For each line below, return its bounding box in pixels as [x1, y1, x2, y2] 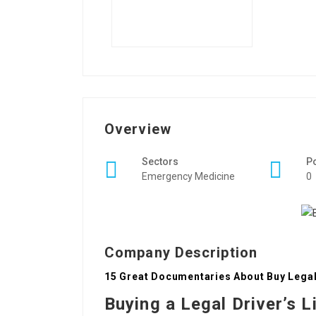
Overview [104, 121, 171, 138]
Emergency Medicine [142, 171, 235, 182]
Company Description [104, 244, 257, 262]
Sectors [142, 156, 178, 167]
